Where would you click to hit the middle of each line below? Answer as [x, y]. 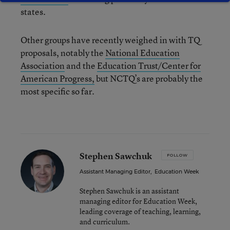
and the [81, 65]
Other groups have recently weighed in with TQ [110, 40]
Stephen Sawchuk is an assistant [129, 191]
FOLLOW [177, 155]
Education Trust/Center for [149, 65]
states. [33, 12]
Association [43, 65]
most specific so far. [57, 91]
